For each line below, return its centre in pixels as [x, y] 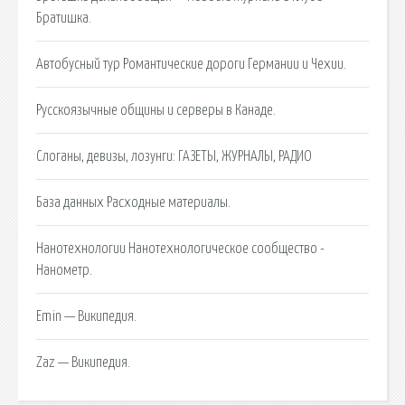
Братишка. [64, 18]
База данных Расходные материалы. [133, 202]
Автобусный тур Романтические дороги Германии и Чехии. [191, 64]
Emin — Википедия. [86, 316]
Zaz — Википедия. [83, 362]
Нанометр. [64, 270]
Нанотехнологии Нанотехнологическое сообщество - [180, 248]
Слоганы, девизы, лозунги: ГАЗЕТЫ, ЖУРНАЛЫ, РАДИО [174, 156]
